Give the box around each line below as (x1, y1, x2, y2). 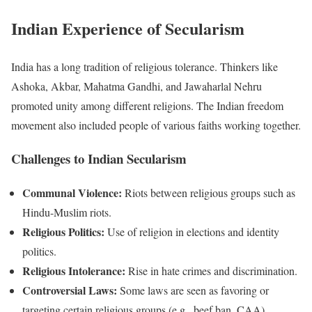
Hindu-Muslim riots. (22, 205, 111, 220)
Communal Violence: (22, 185, 122, 201)
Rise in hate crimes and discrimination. (125, 263, 297, 279)
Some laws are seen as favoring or (117, 283, 269, 298)
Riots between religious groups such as (122, 185, 295, 201)
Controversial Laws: (22, 282, 117, 299)
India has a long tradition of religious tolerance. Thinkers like (11, 58, 278, 74)
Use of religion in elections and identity (104, 224, 279, 240)
